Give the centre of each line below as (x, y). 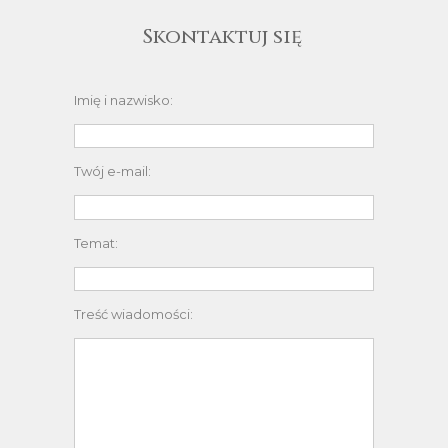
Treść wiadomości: (133, 313)
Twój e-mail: (112, 171)
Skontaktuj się (224, 36)
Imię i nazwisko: (123, 100)
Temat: (96, 242)
